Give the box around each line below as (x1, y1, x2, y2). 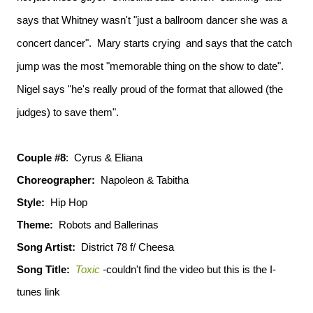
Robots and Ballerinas (53, 219, 159, 231)
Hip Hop (45, 196, 87, 208)
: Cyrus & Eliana (66, 152, 143, 163)
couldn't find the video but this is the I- (106, 263, 276, 275)
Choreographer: (17, 174, 95, 186)
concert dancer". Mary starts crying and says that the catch (17, 37, 292, 49)
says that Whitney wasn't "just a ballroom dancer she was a (17, 14, 287, 26)
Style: (17, 196, 45, 208)
